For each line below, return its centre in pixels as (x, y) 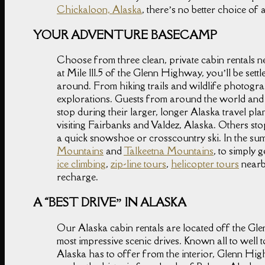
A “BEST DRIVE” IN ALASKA (110, 203)
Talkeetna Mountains (169, 151)
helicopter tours (205, 164)
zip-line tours (138, 164)
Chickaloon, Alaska (99, 9)
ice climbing (81, 164)
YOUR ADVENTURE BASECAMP (125, 35)
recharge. (77, 177)
